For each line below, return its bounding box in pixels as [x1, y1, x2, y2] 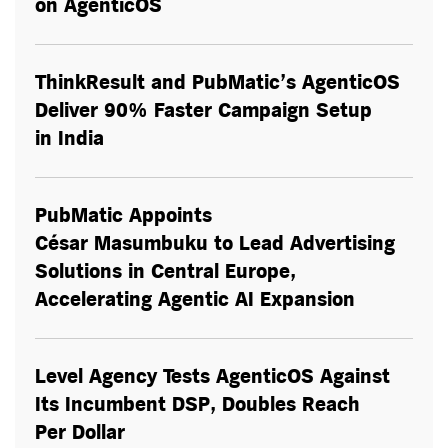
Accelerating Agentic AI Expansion [35, 287, 361, 312]
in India [35, 126, 104, 151]
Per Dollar [35, 420, 125, 445]
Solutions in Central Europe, [35, 259, 296, 284]
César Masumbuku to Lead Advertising [35, 231, 395, 256]
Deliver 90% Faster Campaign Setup [35, 98, 372, 123]
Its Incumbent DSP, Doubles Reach [35, 392, 360, 417]
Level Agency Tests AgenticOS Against [35, 364, 390, 389]
